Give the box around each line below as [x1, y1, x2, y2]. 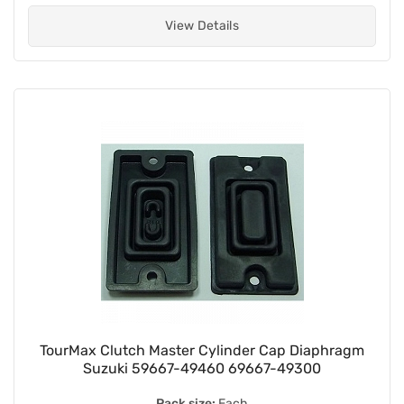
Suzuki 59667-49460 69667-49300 [83, 359, 321, 377]
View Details [164, 17, 240, 33]
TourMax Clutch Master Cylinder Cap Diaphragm [40, 341, 364, 359]
